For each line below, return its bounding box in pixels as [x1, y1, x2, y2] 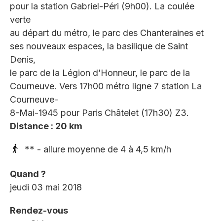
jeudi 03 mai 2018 [10, 182, 82, 193]
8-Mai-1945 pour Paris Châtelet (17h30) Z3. [10, 108, 189, 118]
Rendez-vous [10, 205, 68, 216]
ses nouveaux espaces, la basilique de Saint [10, 41, 188, 52]
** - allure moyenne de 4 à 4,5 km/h [25, 144, 171, 155]
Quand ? [10, 169, 46, 180]
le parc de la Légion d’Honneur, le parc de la [10, 68, 190, 78]
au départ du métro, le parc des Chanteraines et [10, 28, 204, 38]
